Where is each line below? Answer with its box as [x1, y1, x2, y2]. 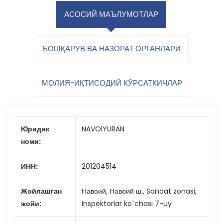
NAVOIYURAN [82, 124, 124, 134]
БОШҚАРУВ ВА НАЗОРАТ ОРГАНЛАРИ [42, 43, 181, 54]
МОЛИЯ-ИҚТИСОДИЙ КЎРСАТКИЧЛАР [42, 78, 182, 88]
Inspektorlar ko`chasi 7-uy [82, 199, 172, 209]
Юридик [21, 124, 49, 134]
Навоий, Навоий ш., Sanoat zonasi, [82, 186, 197, 196]
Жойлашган [21, 186, 62, 196]
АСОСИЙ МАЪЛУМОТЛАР [64, 9, 158, 19]
